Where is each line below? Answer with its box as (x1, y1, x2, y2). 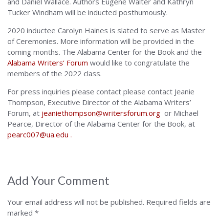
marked (7, 208, 35, 218)
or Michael (162, 108, 198, 118)
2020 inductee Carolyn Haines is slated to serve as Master (7, 25, 205, 35)
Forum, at (7, 108, 42, 118)
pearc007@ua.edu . (7, 130, 72, 139)
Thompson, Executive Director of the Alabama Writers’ (7, 97, 191, 107)
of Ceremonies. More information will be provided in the (7, 36, 194, 46)
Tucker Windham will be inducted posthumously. (7, 7, 170, 17)
